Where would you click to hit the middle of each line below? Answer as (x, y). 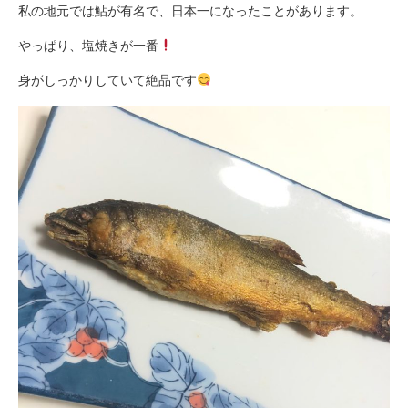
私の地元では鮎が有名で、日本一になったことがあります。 (190, 11)
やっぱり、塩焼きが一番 (88, 46)
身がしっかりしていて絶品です (107, 81)
